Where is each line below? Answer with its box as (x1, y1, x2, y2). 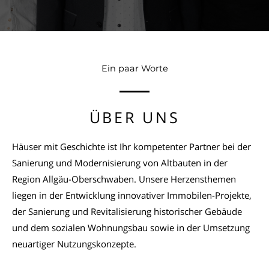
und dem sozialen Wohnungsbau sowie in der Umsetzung (12, 222, 250, 234)
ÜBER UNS (89, 107, 180, 127)
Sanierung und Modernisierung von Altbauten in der (12, 157, 228, 169)
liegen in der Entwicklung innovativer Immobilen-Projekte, (12, 189, 252, 201)
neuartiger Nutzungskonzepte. (12, 238, 136, 250)
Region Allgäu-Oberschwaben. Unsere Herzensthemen (12, 173, 236, 185)
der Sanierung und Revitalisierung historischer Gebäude (12, 205, 242, 217)
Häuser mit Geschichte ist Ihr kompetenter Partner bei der (12, 141, 251, 153)
